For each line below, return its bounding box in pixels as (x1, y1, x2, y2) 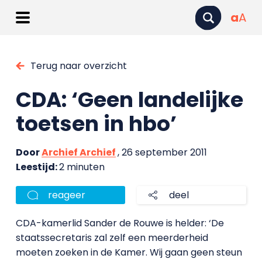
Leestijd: (15, 160, 59, 174)
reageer (47, 188, 85, 202)
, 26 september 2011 (117, 146, 207, 159)
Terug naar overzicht (30, 59, 127, 73)
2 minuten (58, 160, 105, 174)
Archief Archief (41, 146, 116, 159)
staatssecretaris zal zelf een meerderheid (15, 231, 208, 244)
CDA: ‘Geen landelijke (15, 85, 243, 115)
